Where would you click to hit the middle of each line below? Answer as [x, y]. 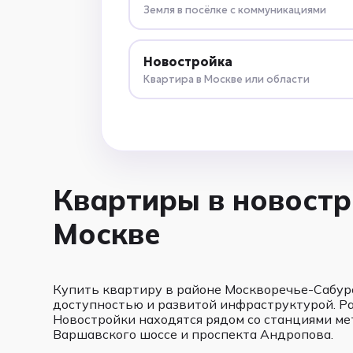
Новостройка [188, 61]
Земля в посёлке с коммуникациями [235, 9]
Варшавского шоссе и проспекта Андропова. [193, 334]
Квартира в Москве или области [227, 79]
